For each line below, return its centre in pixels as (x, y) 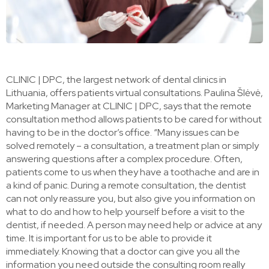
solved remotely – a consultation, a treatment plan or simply (132, 145)
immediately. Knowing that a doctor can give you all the (123, 251)
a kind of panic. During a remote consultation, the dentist (126, 185)
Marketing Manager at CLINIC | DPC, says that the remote (129, 106)
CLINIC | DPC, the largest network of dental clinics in (116, 79)
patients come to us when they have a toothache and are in (133, 172)
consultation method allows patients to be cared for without (134, 119)
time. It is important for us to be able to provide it (109, 238)
